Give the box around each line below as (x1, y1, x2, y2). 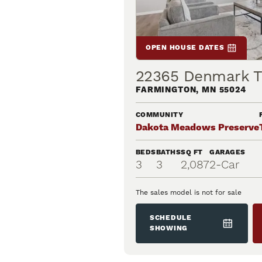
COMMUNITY (136, 111, 184, 120)
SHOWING (150, 224, 188, 233)
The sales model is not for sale (136, 188, 242, 197)
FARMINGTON (136, 85, 196, 96)
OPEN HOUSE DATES (146, 43, 225, 53)
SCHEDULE (150, 213, 192, 223)
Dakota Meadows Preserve (136, 122, 259, 134)
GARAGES (209, 148, 246, 157)
